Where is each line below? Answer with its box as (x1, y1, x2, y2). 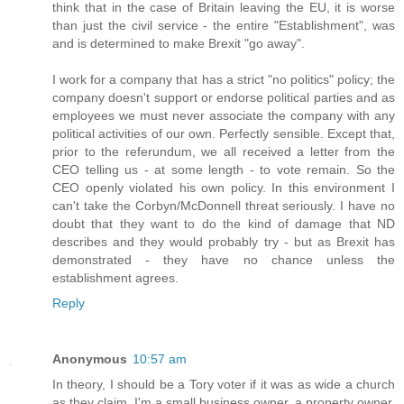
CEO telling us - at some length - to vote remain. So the (52, 161, 395, 177)
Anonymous (52, 351, 127, 366)
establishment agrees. (52, 270, 179, 285)
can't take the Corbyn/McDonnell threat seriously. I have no (52, 197, 395, 213)
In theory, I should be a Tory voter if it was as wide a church (52, 376, 395, 391)
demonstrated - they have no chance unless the (52, 252, 395, 267)
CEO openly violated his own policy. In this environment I (52, 179, 395, 195)
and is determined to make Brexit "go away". (52, 35, 305, 50)
